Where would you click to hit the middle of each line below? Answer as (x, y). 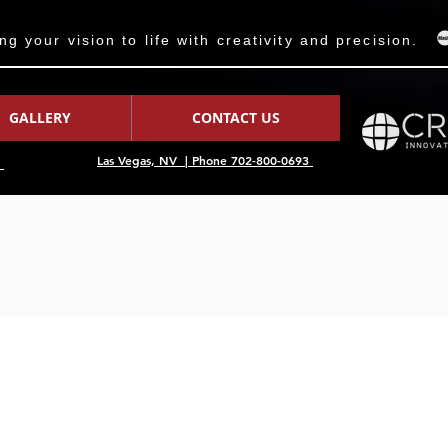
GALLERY (40, 117)
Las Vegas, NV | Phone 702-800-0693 (205, 160)
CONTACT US (236, 117)
